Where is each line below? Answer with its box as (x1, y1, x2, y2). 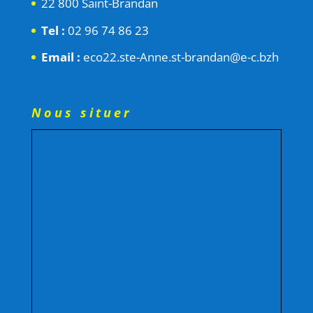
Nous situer (31, 103, 132, 121)
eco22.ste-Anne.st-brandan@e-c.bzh (80, 49, 279, 66)
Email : (41, 49, 80, 66)
